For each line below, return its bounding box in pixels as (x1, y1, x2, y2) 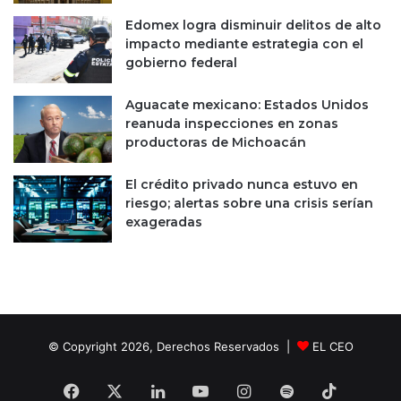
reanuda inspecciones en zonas (125, 115, 338, 132)
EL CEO (311, 339, 354, 354)
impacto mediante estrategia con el (125, 36, 363, 52)
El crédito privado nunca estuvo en (125, 176, 358, 192)
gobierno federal (125, 55, 237, 71)
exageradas (125, 214, 202, 230)
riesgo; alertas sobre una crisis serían (125, 195, 373, 211)
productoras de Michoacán (125, 134, 306, 150)
